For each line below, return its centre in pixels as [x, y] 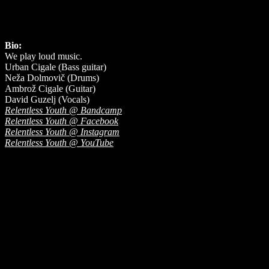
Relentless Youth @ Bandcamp [63, 110]
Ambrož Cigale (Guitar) [50, 88]
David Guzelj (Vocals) [47, 99]
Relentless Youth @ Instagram [62, 131]
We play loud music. [44, 56]
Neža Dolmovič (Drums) [52, 77]
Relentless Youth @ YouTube [59, 142]
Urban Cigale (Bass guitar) [56, 67]
